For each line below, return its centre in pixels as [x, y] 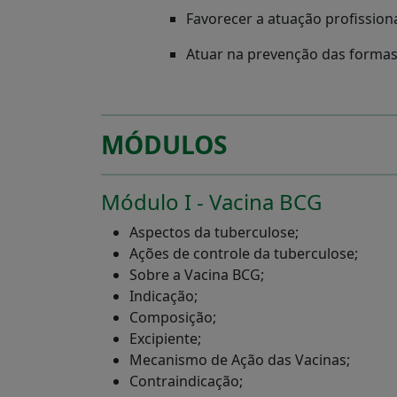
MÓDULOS [164, 144]
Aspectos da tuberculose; [214, 232]
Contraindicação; [186, 381]
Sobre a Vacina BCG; [197, 275]
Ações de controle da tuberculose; [244, 253]
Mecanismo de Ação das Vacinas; [240, 360]
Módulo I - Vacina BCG [211, 202]
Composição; [173, 317]
